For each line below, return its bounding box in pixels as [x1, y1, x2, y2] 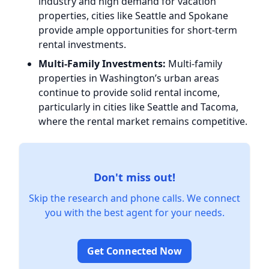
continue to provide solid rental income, [38, 86, 220, 99]
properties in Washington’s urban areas [38, 71, 219, 85]
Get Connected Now [87, 244, 182, 258]
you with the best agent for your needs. [44, 206, 225, 219]
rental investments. [38, 38, 126, 51]
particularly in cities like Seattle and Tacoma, [38, 100, 238, 113]
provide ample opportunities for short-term [38, 23, 237, 37]
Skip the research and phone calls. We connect [29, 192, 240, 205]
